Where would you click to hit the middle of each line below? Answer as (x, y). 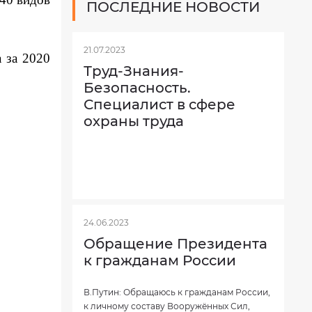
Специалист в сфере (159, 104)
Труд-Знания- (134, 71)
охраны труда (134, 121)
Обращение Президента (175, 244)
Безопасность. (137, 88)
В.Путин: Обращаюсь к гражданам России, (177, 292)
